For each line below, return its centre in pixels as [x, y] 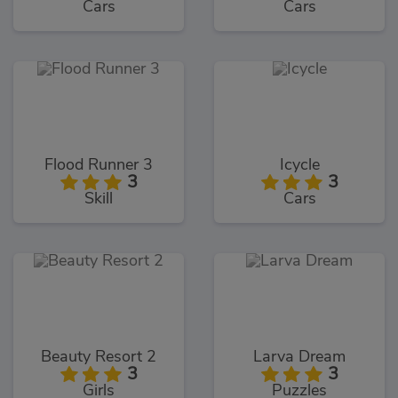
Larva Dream [299, 358]
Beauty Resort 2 [99, 358]
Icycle [299, 166]
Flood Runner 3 [99, 166]
